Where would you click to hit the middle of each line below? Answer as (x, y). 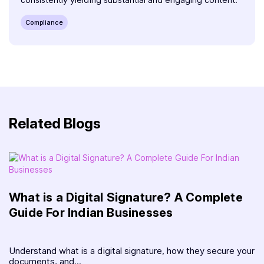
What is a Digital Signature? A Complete (126, 198)
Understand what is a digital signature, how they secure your (132, 251)
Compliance (44, 23)
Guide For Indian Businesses (91, 213)
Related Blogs (55, 124)
